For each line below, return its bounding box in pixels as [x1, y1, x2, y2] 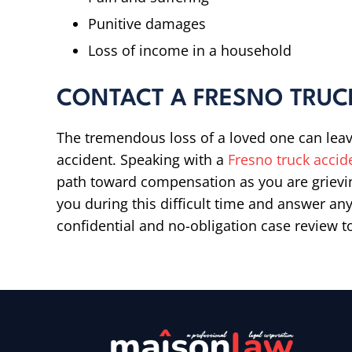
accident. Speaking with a [57, 150, 228, 169]
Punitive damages [88, 14, 206, 33]
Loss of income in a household [88, 41, 291, 60]
